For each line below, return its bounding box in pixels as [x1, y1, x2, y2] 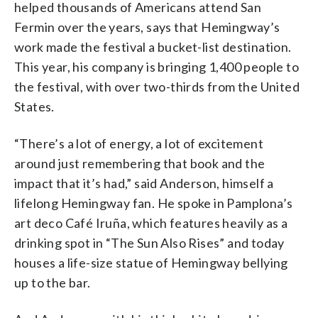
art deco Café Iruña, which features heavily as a [14, 214, 288, 231]
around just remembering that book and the [14, 155, 265, 171]
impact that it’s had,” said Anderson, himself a [14, 175, 274, 191]
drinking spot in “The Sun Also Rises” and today [14, 234, 285, 251]
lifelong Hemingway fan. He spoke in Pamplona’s [14, 194, 293, 211]
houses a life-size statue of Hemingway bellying [14, 254, 288, 270]
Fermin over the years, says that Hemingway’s [14, 18, 280, 35]
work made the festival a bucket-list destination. [14, 38, 292, 55]
